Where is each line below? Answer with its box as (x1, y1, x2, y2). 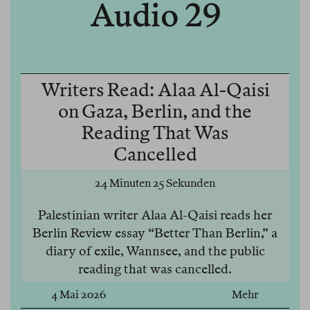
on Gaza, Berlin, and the (58, 100, 252, 122)
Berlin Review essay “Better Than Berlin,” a (33, 226, 277, 241)
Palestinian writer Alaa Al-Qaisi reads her (37, 208, 273, 223)
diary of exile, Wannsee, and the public (45, 244, 265, 259)
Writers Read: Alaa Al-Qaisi (40, 79, 270, 101)
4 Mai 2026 (51, 288, 106, 302)
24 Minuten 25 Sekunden (95, 176, 215, 190)
